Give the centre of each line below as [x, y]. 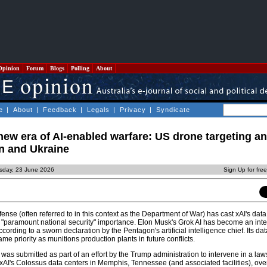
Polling [80, 68]
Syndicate [173, 110]
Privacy [133, 110]
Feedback [60, 110]
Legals [98, 110]
